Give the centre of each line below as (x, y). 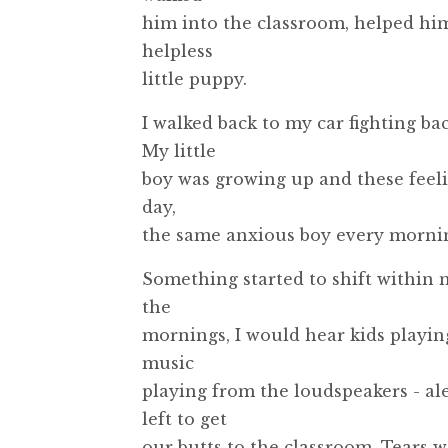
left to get (184, 418)
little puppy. (194, 78)
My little (179, 150)
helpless (177, 50)
